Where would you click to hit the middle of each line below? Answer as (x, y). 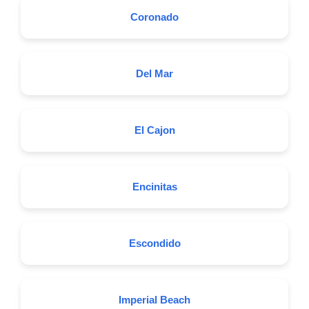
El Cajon (154, 130)
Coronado (154, 17)
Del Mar (154, 73)
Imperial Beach (154, 300)
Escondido (154, 243)
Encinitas (154, 187)
